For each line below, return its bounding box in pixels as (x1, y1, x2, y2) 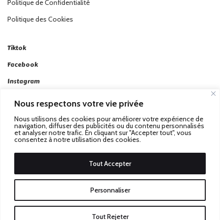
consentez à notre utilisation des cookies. (14, 135, 141, 144)
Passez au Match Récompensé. (7, 174, 116, 184)
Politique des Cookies (7, 15, 73, 24)
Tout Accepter (89, 159, 131, 168)
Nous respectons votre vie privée (14, 98, 143, 109)
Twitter (7, 110, 28, 120)
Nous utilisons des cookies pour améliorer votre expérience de (14, 114, 203, 123)
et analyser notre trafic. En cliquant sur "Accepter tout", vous (14, 128, 192, 137)
